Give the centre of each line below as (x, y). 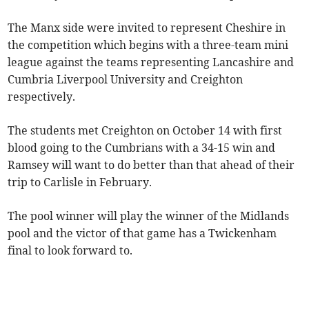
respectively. (42, 97)
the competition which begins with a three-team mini (148, 45)
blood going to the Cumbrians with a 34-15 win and (142, 148)
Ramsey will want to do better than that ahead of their (151, 165)
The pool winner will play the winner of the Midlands (149, 216)
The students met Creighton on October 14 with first (145, 131)
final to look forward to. (70, 251)
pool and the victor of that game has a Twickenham (142, 233)
